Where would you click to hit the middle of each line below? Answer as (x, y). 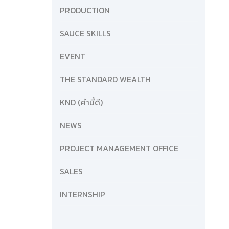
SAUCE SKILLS (85, 33)
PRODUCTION (85, 10)
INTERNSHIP (83, 194)
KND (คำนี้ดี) (81, 102)
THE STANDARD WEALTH (105, 79)
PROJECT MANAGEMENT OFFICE (119, 148)
